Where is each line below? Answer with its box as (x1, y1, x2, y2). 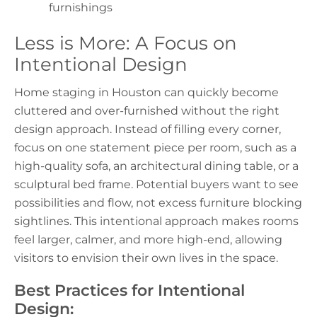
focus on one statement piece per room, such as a (14, 141, 296, 155)
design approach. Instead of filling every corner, (14, 122, 281, 137)
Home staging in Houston (14, 86, 161, 100)
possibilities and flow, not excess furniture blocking (14, 196, 302, 210)
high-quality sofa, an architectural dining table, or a (14, 159, 299, 173)
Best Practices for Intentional (14, 280, 245, 301)
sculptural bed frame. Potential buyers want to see (14, 178, 299, 192)
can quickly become (161, 86, 279, 100)
